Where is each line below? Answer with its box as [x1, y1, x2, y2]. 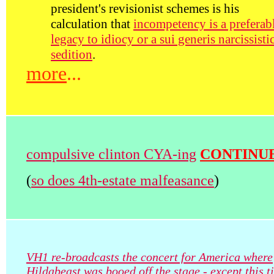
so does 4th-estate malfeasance [31, 172, 214, 188]
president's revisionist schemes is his [51, 1, 239, 16]
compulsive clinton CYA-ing [26, 146, 196, 162]
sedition [51, 47, 92, 62]
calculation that [51, 17, 133, 31]
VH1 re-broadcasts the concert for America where [26, 250, 273, 264]
